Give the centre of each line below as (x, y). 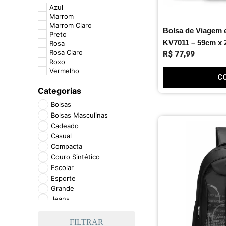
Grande (62, 188)
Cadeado (65, 125)
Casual (61, 136)
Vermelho (64, 70)
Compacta (66, 147)
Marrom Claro (70, 25)
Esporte (63, 178)
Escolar (62, 167)
